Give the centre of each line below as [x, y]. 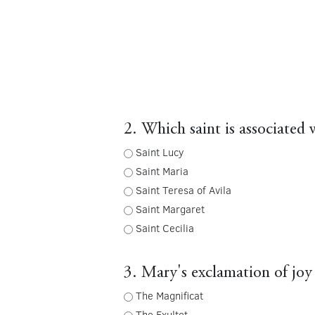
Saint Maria [162, 171]
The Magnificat [169, 296]
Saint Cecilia [165, 228]
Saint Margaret [170, 209]
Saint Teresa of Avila [183, 190]
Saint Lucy [159, 152]
